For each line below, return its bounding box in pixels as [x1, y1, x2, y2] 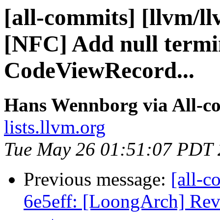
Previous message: [24, 168, 171, 190]
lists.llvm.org [4, 116, 106, 138]
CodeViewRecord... [4, 57, 194, 83]
